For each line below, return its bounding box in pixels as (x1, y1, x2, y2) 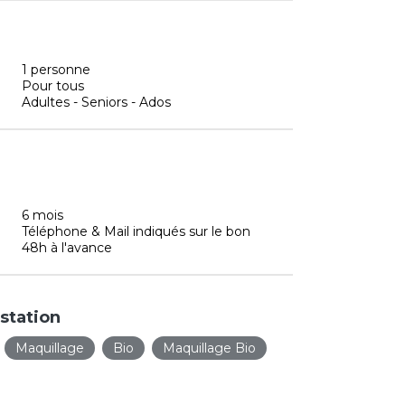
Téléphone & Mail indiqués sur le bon (22, 222, 250, 240)
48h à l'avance (22, 239, 112, 256)
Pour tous (22, 77, 84, 94)
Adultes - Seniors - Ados (22, 93, 171, 110)
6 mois (22, 206, 63, 223)
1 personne (22, 61, 90, 78)
